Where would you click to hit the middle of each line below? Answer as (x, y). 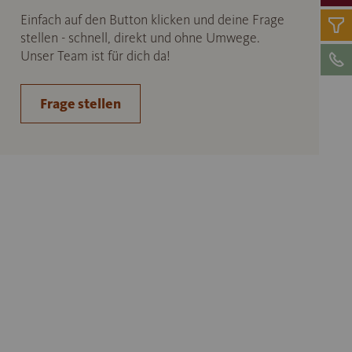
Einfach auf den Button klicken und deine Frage (152, 20)
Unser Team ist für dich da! (95, 56)
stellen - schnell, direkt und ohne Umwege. (139, 38)
